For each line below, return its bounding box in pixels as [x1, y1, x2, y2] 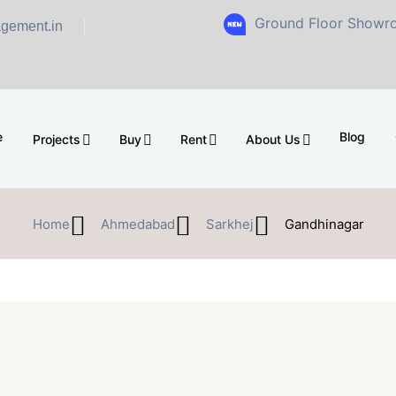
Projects [33, 131, 80, 147]
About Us [246, 131, 301, 147]
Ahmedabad [100, 216, 175, 232]
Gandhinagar [284, 216, 364, 232]
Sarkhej [205, 216, 254, 232]
